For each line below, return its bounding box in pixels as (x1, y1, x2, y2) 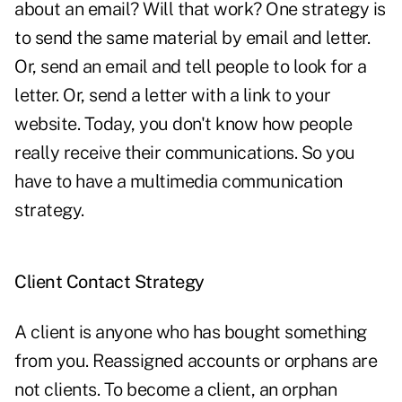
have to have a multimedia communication (14, 170, 343, 193)
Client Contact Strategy (14, 271, 205, 293)
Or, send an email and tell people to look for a (14, 56, 367, 78)
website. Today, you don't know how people (14, 113, 353, 135)
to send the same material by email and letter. (14, 27, 370, 49)
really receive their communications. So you (14, 142, 355, 164)
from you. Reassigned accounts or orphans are (14, 350, 377, 372)
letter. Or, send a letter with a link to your (14, 84, 331, 107)
